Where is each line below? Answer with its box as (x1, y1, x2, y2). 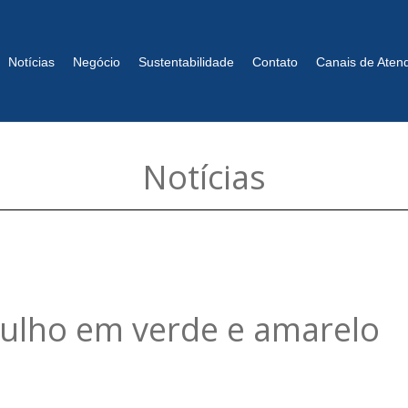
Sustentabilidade (138, 55, 234, 69)
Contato (251, 55, 298, 69)
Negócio (72, 55, 120, 69)
